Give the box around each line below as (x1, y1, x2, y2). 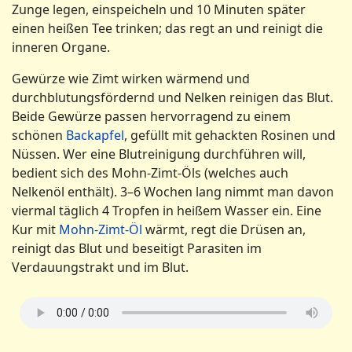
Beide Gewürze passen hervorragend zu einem (12, 108, 291, 125)
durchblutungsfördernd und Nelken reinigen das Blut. (12, 89, 333, 106)
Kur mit (12, 221, 59, 238)
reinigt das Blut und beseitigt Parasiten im (12, 240, 262, 257)
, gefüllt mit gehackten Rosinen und (124, 126, 335, 144)
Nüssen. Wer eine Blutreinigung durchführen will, (12, 145, 306, 163)
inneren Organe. (12, 38, 110, 56)
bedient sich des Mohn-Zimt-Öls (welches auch (12, 164, 288, 181)
